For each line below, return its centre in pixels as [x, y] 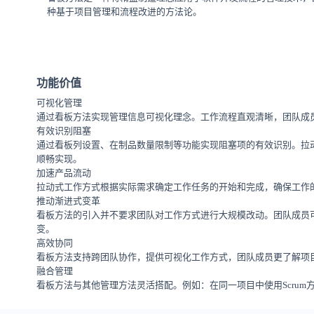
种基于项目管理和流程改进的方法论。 [124, 11]
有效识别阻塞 [64, 130]
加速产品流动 [64, 172]
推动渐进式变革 [68, 200]
